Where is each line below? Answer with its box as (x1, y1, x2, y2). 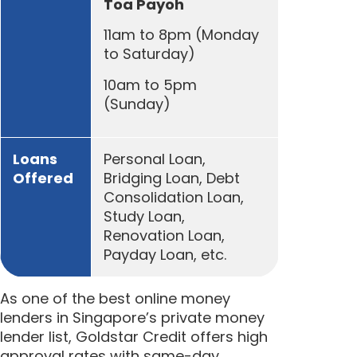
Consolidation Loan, (104, 186, 244, 207)
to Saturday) (104, 44, 195, 65)
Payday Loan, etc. (104, 244, 226, 265)
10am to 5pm (104, 74, 197, 95)
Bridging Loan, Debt (104, 167, 240, 188)
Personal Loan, (104, 148, 206, 169)
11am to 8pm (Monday (104, 25, 259, 45)
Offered (13, 167, 73, 188)
